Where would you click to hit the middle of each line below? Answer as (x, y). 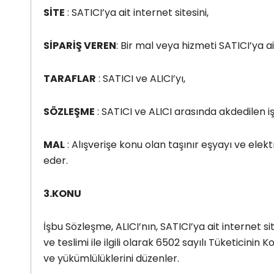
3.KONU (62, 193)
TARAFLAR (70, 78)
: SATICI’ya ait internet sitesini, (137, 12)
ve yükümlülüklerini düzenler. (111, 258)
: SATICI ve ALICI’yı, (141, 78)
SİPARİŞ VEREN (80, 45)
